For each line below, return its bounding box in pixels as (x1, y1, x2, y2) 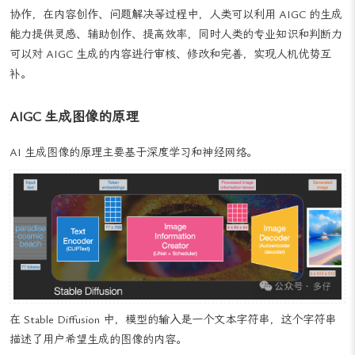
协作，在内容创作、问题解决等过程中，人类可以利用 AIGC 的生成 (10, 27, 342, 41)
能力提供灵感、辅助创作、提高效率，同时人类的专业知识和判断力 (10, 47, 342, 61)
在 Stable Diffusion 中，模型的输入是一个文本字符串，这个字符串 (10, 333, 336, 347)
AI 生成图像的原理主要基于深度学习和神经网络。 (10, 165, 258, 179)
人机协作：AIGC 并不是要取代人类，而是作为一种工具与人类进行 (10, 7, 339, 21)
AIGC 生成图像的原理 (10, 128, 139, 145)
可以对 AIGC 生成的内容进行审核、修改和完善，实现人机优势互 (10, 67, 331, 81)
